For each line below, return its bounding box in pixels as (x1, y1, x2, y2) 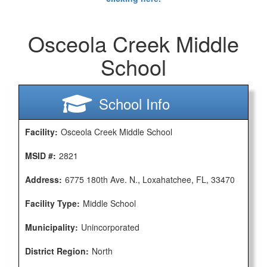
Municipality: (25, 221, 78, 233)
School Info (99, 93, 170, 114)
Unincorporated (81, 221, 139, 233)
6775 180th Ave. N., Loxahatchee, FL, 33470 (65, 173, 235, 185)
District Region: (25, 245, 89, 257)
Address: (25, 173, 62, 185)
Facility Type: (25, 197, 80, 209)
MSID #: (25, 150, 56, 162)
